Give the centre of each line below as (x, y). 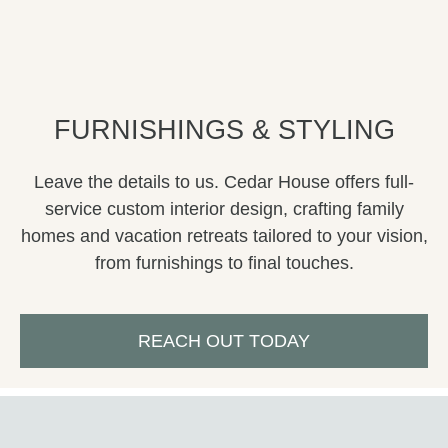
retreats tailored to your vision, (304, 235)
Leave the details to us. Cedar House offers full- (224, 181)
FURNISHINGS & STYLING (224, 129)
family (380, 208)
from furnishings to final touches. (224, 262)
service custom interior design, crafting (200, 208)
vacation (145, 235)
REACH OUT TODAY (224, 341)
